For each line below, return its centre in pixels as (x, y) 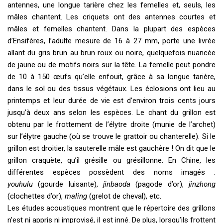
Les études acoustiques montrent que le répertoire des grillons (111, 208)
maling (76, 196)
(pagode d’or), (162, 184)
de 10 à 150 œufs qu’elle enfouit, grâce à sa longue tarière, (111, 77)
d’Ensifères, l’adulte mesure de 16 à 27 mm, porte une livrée (111, 41)
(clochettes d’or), (36, 196)
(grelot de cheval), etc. (124, 196)
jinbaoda (119, 184)
